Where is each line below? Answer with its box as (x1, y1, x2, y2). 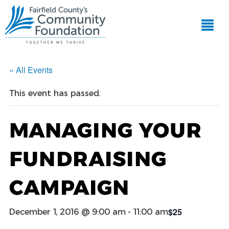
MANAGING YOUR (9, 117, 201, 143)
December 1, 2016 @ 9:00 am (9, 207, 126, 217)
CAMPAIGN (9, 174, 129, 200)
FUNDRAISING (9, 146, 167, 171)
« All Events (9, 63, 53, 76)
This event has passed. (9, 88, 100, 98)
